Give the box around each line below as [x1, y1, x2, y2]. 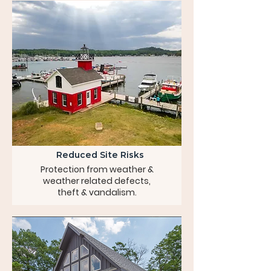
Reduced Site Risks [56, 149, 144, 160]
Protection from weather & [40, 163, 154, 175]
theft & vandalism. [57, 186, 137, 198]
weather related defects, [43, 175, 151, 187]
